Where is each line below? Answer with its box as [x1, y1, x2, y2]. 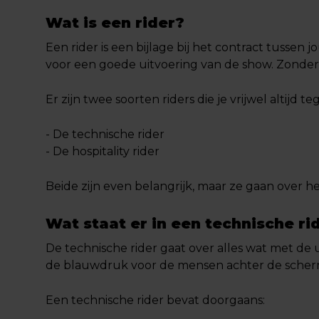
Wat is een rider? [46, 14, 184, 31]
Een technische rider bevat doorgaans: [46, 293, 265, 307]
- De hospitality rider [46, 145, 159, 158]
